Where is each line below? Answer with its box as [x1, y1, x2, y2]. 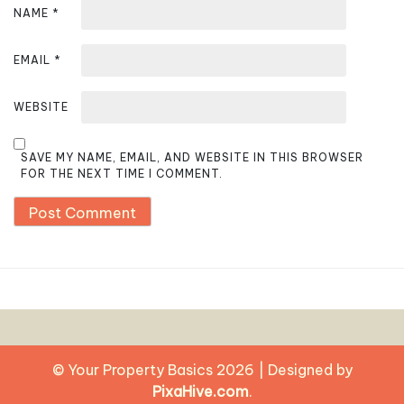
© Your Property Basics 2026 [51, 361, 258, 380]
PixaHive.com [151, 382, 249, 401]
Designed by [267, 361, 353, 380]
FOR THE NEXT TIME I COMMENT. [21, 166, 223, 180]
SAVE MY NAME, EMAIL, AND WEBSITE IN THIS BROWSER [21, 150, 363, 164]
